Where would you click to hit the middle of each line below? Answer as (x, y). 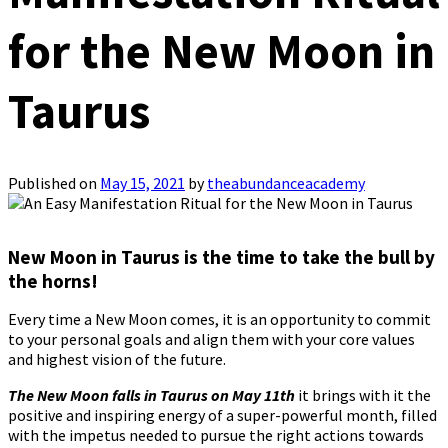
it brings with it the (363, 395)
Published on (54, 183)
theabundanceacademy (286, 183)
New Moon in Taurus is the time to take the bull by (221, 257)
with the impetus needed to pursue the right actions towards (216, 435)
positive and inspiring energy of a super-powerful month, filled (222, 415)
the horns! (53, 281)
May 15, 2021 (142, 183)
